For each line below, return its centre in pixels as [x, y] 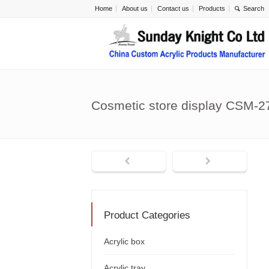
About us [135, 8]
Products [212, 8]
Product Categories [147, 216]
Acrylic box [124, 242]
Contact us [173, 8]
